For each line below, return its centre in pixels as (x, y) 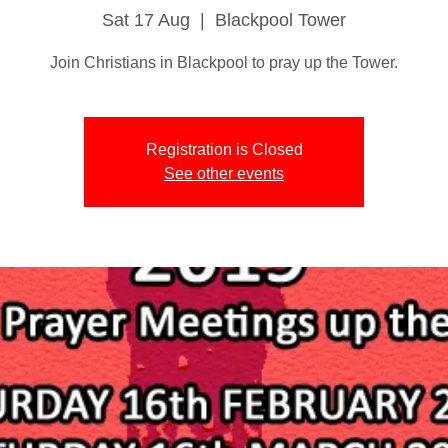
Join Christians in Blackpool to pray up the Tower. (224, 62)
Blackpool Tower (280, 19)
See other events (224, 173)
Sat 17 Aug (146, 19)
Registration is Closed (224, 149)
